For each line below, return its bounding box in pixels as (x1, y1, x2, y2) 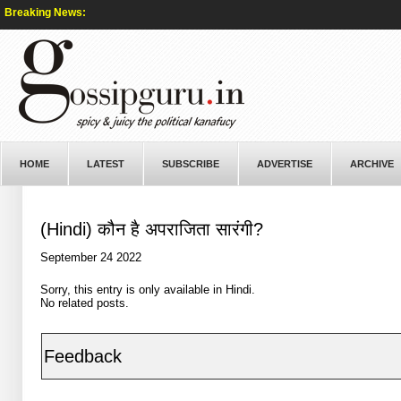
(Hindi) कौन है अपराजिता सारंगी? (40, 219, 264, 239)
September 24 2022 (40, 251, 142, 264)
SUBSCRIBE (162, 158, 219, 169)
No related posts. (40, 296, 130, 310)
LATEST (87, 158, 124, 169)
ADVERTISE (257, 158, 312, 169)
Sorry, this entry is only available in (40, 283, 226, 296)
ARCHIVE (350, 158, 394, 169)
